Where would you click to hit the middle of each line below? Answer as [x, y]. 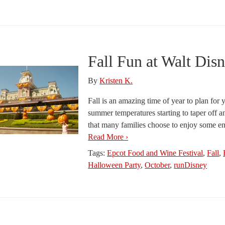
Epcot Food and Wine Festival [155, 153]
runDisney [191, 165]
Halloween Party [115, 165]
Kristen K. [116, 81]
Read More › [108, 137]
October [157, 165]
